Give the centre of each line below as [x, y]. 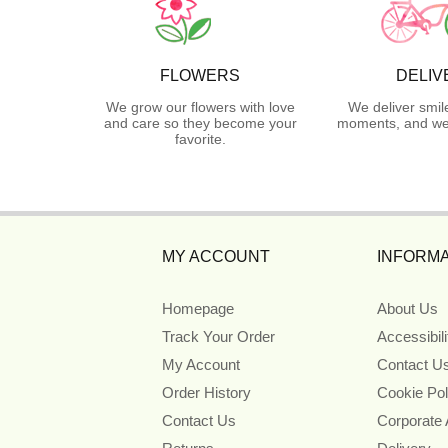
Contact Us [199, 420]
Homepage [198, 308]
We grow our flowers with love [200, 106]
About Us [407, 308]
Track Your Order [218, 336]
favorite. [200, 138]
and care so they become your [200, 122]
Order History [206, 392]
